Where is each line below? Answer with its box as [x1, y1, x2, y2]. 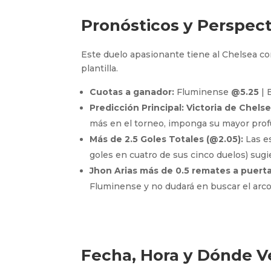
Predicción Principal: [90, 102, 184, 113]
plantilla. [81, 62, 119, 74]
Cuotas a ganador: [90, 86, 175, 97]
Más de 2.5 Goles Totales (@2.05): [90, 133, 244, 145]
